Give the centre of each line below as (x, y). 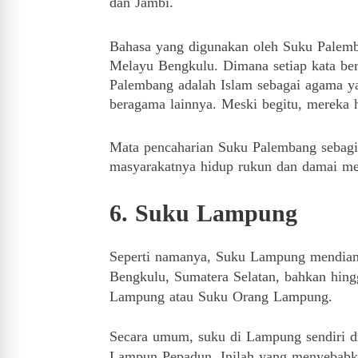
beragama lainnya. (165, 104)
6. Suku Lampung (203, 213)
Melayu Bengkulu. (166, 66)
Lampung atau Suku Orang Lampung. (221, 296)
